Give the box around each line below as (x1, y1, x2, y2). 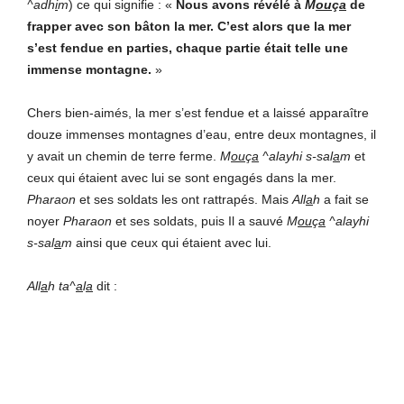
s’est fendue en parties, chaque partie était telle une (27, 40, 348, 55)
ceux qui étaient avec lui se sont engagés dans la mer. (27, 170, 336, 185)
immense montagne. (27, 61, 155, 77)
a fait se (320, 191, 369, 207)
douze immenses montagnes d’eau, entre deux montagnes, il (27, 126, 376, 142)
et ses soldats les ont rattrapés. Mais (79, 191, 292, 207)
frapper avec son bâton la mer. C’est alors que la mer (27, 18, 351, 33)
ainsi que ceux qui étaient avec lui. (72, 234, 271, 250)
